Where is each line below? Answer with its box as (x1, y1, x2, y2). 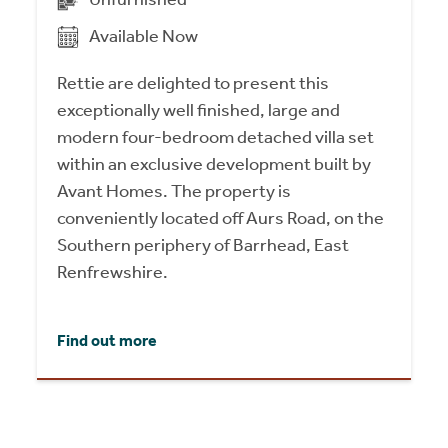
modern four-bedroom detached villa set (57, 126, 375, 149)
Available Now (89, 25, 199, 48)
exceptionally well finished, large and (57, 99, 341, 122)
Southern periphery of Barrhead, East (57, 234, 350, 257)
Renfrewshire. (57, 261, 169, 284)
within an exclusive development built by (57, 153, 372, 176)
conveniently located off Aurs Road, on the (57, 207, 385, 230)
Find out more (57, 331, 158, 351)
